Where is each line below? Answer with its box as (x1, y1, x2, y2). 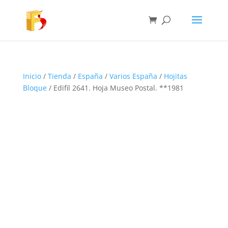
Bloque (22, 83, 47, 93)
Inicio (22, 71, 41, 81)
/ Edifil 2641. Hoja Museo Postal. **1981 (46, 83, 184, 93)
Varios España (109, 71, 157, 81)
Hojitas (163, 71, 187, 81)
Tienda (47, 71, 71, 81)
